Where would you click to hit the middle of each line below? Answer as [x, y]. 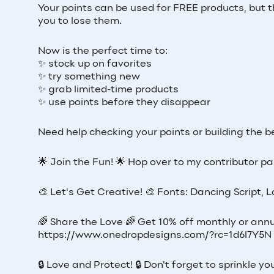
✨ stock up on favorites [95, 64]
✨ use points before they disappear [124, 102]
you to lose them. [80, 21]
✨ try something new [89, 77]
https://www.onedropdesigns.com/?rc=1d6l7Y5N [155, 235]
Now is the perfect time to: [103, 51]
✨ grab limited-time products [108, 90]
